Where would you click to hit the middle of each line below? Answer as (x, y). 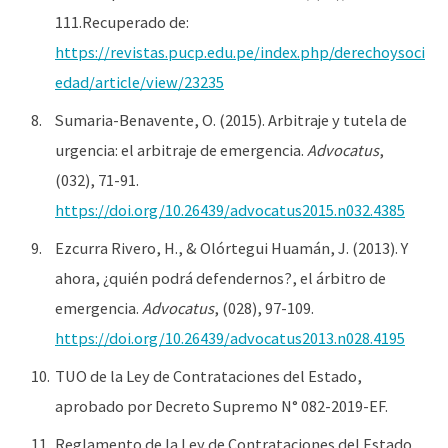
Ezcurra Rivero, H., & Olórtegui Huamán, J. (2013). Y (231, 247)
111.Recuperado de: (122, 21)
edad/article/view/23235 (139, 81)
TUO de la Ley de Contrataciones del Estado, (208, 375)
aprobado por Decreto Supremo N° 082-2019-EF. (221, 405)
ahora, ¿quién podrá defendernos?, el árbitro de (220, 277)
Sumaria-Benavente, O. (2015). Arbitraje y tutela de (231, 119)
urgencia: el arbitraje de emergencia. (181, 149)
